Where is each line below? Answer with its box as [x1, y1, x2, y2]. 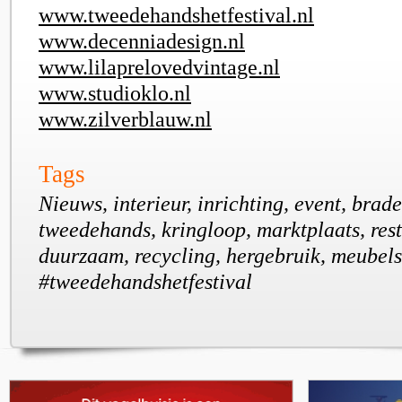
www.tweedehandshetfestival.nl [39, 3, 314, 27]
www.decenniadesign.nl [39, 29, 245, 53]
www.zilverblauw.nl [39, 107, 212, 131]
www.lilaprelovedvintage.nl [39, 55, 280, 79]
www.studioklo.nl [39, 81, 191, 105]
